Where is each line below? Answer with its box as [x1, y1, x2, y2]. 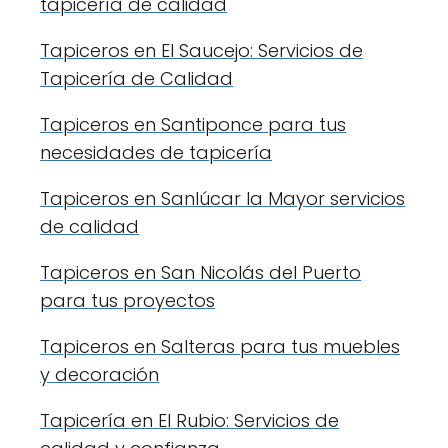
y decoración [40, 362, 159, 387]
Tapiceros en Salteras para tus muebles [40, 334, 400, 359]
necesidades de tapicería [40, 140, 272, 165]
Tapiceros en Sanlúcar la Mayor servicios [40, 186, 405, 211]
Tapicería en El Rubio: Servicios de [40, 408, 339, 433]
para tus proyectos [40, 288, 215, 313]
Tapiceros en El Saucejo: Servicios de [40, 38, 363, 63]
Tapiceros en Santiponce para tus [40, 112, 346, 137]
